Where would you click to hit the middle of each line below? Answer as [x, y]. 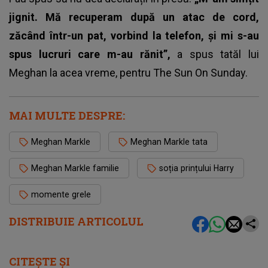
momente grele [61, 194]
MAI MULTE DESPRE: [67, 115]
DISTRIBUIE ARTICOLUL [76, 221]
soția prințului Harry [197, 168]
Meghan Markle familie [75, 168]
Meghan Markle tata [169, 141]
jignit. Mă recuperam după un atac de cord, [134, 17]
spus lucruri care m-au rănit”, [93, 54]
